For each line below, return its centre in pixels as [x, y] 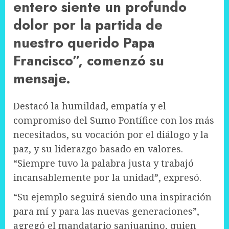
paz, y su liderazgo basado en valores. [98, 149]
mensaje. [42, 78]
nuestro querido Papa [84, 42]
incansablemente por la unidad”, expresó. [107, 178]
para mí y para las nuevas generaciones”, [106, 211]
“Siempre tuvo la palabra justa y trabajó [104, 163]
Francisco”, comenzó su [89, 60]
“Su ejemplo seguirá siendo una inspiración [112, 197]
